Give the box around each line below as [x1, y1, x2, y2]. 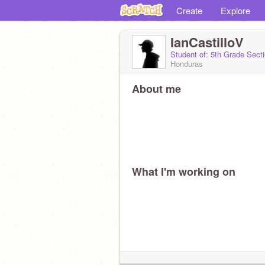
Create [176, 4, 202, 17]
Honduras [170, 58, 203, 69]
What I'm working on [132, 164, 235, 179]
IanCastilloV [170, 33, 244, 51]
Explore [221, 4, 250, 17]
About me [132, 81, 181, 96]
